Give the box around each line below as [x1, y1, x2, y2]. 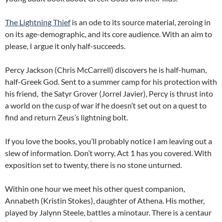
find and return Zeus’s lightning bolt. [5, 112, 128, 122]
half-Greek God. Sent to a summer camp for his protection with [5, 77, 217, 87]
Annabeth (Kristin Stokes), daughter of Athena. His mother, [5, 196, 205, 206]
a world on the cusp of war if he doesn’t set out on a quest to [5, 101, 207, 111]
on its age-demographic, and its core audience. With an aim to [5, 29, 212, 39]
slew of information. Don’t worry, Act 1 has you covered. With [5, 148, 212, 158]
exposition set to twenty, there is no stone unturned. [5, 160, 182, 170]
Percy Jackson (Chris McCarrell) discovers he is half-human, [5, 65, 207, 75]
